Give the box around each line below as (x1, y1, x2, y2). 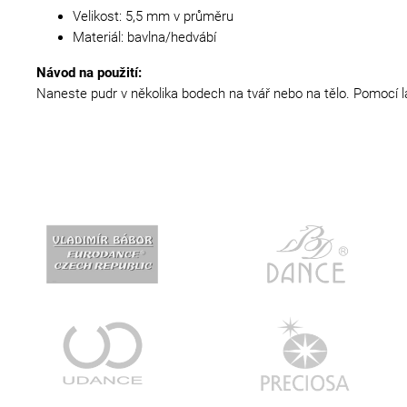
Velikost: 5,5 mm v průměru (73, 8, 233, 25)
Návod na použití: (36, 64, 142, 81)
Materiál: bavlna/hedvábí (73, 29, 216, 46)
